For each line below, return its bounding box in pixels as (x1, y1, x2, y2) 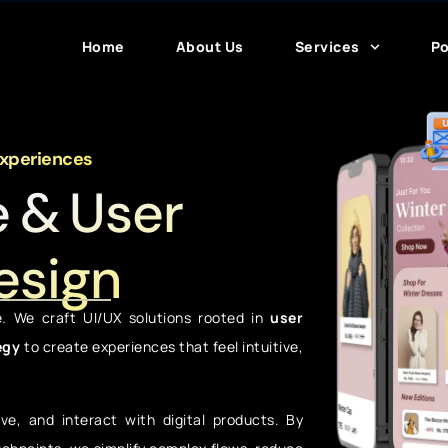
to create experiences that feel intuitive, (20, 337, 304, 356)
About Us (175, 37, 244, 56)
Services (294, 37, 360, 56)
